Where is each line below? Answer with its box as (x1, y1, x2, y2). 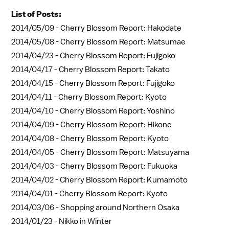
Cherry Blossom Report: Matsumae (60, 37, 186, 48)
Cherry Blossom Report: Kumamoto (60, 175, 188, 186)
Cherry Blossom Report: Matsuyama (60, 147, 189, 158)
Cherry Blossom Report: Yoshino (60, 106, 175, 117)
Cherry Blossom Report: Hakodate (60, 23, 181, 34)
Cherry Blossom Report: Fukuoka (60, 161, 177, 172)
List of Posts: (11, 9, 61, 19)
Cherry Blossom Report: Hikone (60, 120, 172, 130)
